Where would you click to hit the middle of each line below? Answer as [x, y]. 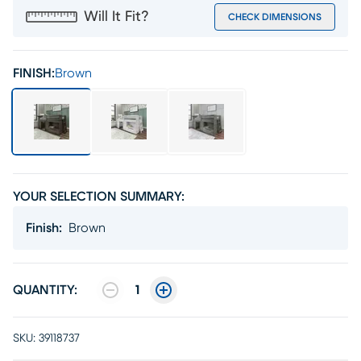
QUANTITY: [45, 290]
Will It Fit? [116, 17]
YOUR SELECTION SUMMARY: [99, 197]
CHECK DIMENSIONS [275, 17]
